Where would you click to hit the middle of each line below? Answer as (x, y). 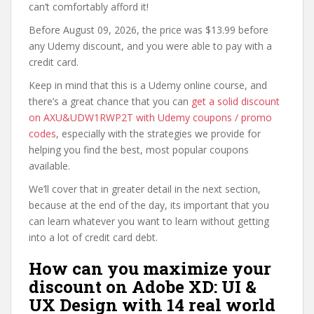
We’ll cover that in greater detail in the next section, (145, 189)
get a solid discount (235, 101)
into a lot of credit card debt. (93, 237)
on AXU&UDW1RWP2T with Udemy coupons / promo (150, 117)
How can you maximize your (150, 268)
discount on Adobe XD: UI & (143, 287)
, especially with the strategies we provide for (158, 134)
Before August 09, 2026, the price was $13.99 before (149, 30)
